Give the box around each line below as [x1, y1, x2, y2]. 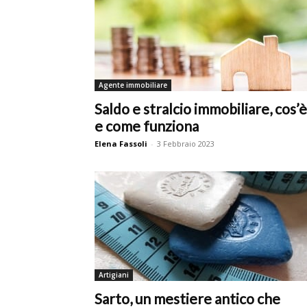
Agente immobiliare [99, 80, 167, 90]
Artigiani [99, 270, 129, 280]
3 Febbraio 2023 [157, 138, 214, 149]
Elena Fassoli [95, 138, 147, 149]
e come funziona [95, 117, 199, 134]
